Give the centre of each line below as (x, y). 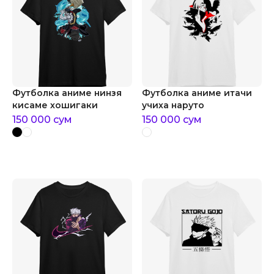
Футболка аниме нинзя (67, 93)
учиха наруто (173, 105)
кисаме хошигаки (55, 105)
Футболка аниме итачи (197, 93)
